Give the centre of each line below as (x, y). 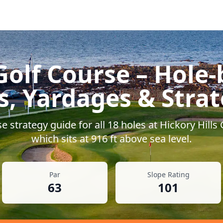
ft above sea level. (150, 139)
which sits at (61, 139)
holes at (139, 125)
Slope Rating (168, 174)
